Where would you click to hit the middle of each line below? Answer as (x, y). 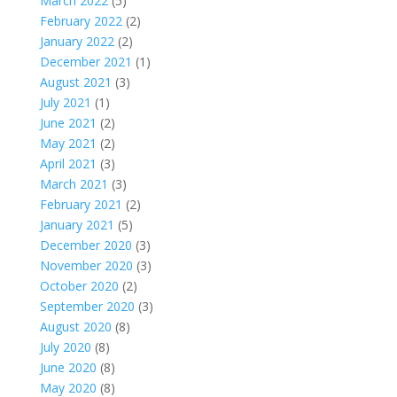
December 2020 (86, 245)
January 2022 (77, 41)
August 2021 (75, 82)
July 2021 (65, 102)
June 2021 (68, 123)
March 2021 (74, 184)
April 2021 (68, 163)
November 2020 (86, 265)
